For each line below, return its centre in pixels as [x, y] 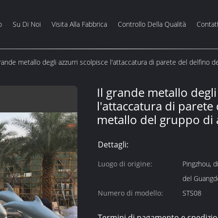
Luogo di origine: [125, 164]
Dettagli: [113, 145]
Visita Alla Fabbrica [79, 24]
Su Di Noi [27, 24]
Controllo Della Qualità [152, 24]
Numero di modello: [130, 193]
